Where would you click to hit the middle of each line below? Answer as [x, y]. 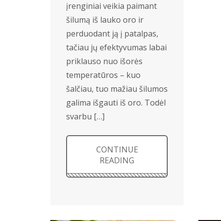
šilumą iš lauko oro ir [105, 20]
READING [117, 160]
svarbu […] [85, 116]
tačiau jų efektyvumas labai [116, 47]
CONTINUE [117, 149]
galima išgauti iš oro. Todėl [116, 103]
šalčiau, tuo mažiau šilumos [117, 89]
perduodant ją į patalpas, [112, 34]
